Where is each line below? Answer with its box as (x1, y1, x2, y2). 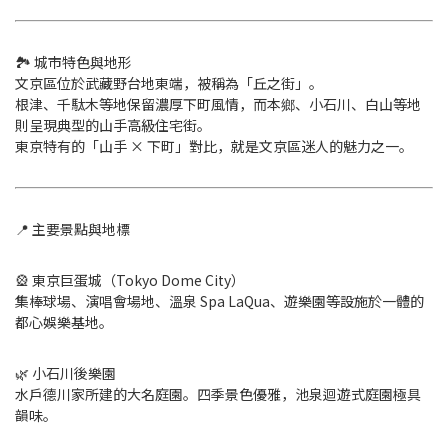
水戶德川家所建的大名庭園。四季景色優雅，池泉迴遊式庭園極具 (15, 384, 421, 404)
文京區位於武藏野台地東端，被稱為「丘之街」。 (15, 73, 323, 93)
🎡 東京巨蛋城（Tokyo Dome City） (15, 270, 245, 290)
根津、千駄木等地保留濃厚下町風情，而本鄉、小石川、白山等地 (15, 94, 421, 114)
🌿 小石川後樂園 (15, 363, 116, 383)
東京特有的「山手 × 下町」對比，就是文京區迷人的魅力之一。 (15, 136, 413, 156)
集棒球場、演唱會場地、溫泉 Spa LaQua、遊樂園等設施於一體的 (15, 291, 424, 311)
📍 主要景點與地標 (15, 219, 130, 239)
